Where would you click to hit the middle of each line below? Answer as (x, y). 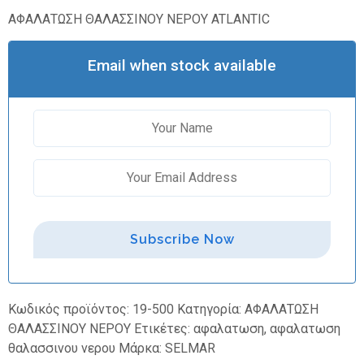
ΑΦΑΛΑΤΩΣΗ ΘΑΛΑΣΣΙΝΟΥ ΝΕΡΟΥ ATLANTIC (139, 19)
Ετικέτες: (164, 329)
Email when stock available (182, 66)
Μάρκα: (142, 349)
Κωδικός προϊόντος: (70, 310)
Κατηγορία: (211, 310)
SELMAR (190, 349)
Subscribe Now (182, 240)
